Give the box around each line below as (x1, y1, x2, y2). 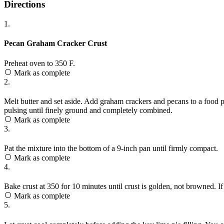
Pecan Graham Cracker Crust (4, 39, 107, 48)
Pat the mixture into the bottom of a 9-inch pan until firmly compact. (4, 144, 218, 153)
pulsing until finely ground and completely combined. (4, 105, 172, 114)
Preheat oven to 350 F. (4, 58, 75, 67)
